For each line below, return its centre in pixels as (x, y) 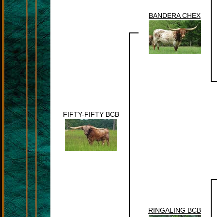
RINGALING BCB (175, 210)
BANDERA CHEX (175, 15)
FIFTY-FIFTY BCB (91, 114)
